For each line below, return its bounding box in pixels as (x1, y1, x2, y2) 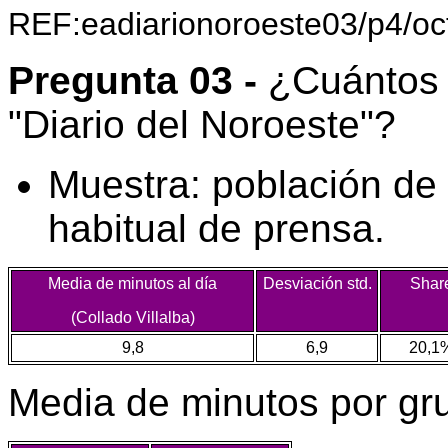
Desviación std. (262, 275, 372, 292)
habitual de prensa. (48, 207, 385, 250)
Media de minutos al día (48, 275, 217, 292)
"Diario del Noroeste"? (8, 103, 396, 146)
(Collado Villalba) (70, 309, 195, 326)
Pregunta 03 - (8, 59, 257, 102)
